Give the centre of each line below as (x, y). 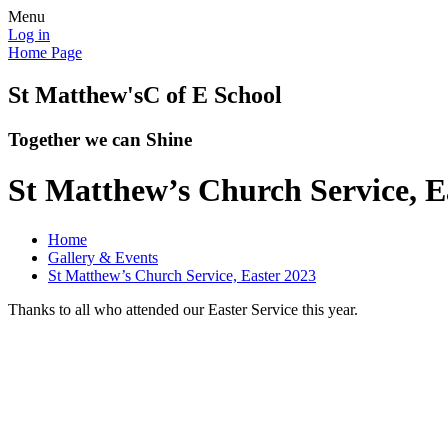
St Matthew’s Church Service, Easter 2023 (182, 275)
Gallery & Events (103, 257)
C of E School (212, 94)
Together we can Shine (100, 139)
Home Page (45, 52)
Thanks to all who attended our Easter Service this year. (183, 309)
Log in (29, 34)
